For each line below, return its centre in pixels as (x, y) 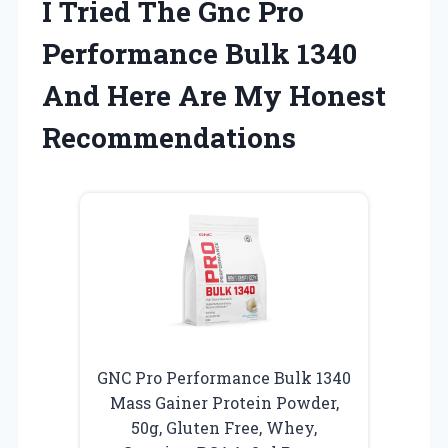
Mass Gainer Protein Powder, (224, 402)
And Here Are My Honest (214, 95)
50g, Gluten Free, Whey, (224, 427)
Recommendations (169, 137)
